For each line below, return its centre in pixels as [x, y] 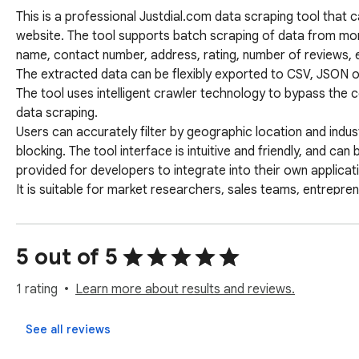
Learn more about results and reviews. [185, 290]
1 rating [37, 290]
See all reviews [68, 330]
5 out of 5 [67, 257]
